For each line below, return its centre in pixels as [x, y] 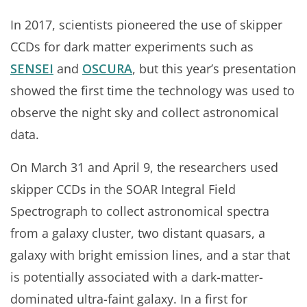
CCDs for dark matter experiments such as [132, 46]
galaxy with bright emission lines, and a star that [150, 255]
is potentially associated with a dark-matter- [137, 277]
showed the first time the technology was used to [152, 90]
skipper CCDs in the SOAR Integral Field [123, 189]
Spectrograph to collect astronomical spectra [140, 211]
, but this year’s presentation [214, 68]
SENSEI [32, 68]
